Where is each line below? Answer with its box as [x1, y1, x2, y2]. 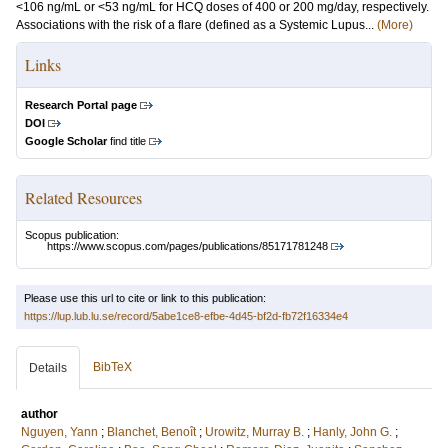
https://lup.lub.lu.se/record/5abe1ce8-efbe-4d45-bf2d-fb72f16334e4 [24, 310, 348, 323]
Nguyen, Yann [21, 425, 98, 440]
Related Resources [25, 187, 142, 208]
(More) [377, 18, 413, 32]
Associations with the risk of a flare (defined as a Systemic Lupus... [16, 18, 377, 32]
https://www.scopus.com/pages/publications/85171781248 [47, 240, 328, 253]
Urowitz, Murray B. [205, 425, 304, 440]
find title [107, 135, 146, 147]
